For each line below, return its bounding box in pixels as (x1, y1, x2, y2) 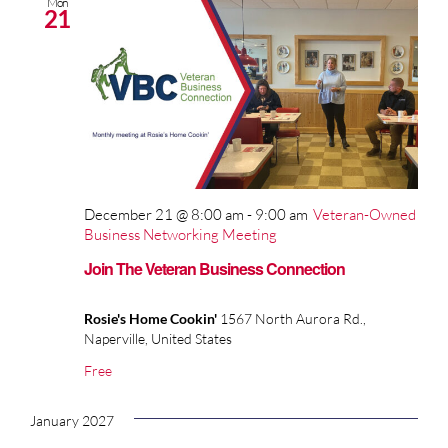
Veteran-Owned (313, 204, 416, 224)
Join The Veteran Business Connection (84, 257, 345, 281)
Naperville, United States (84, 330, 232, 348)
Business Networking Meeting (84, 224, 277, 244)
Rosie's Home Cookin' (84, 310, 220, 328)
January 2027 (30, 412, 114, 430)
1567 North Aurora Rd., (220, 310, 366, 328)
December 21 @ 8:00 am (84, 204, 244, 224)
